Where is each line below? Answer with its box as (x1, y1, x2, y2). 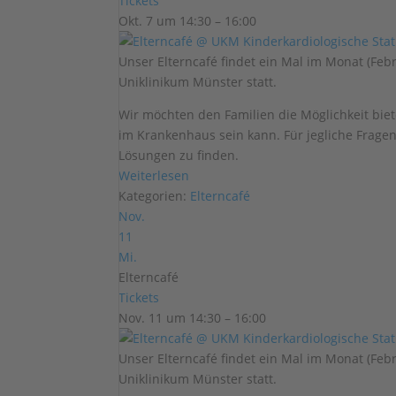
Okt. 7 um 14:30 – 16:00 (118, 12, 257, 29)
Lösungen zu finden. (118, 147, 240, 164)
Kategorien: (118, 187, 191, 204)
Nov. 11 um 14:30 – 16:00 (118, 309, 267, 326)
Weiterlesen (118, 167, 190, 184)
